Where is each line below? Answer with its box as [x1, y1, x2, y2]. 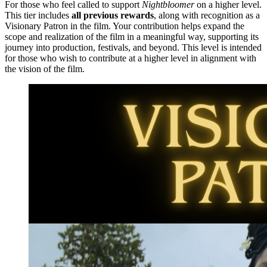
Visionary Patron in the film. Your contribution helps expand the [5, 21, 244, 32]
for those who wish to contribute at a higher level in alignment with [5, 53, 256, 64]
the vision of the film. [5, 64, 85, 74]
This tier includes [5, 10, 72, 21]
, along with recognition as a [154, 10, 260, 21]
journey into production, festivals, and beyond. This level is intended [5, 42, 262, 53]
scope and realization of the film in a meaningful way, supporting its [5, 32, 259, 42]
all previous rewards [72, 10, 154, 21]
